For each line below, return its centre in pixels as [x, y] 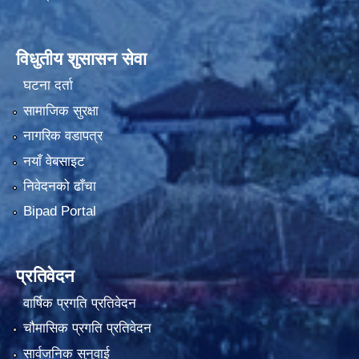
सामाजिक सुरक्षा [61, 111]
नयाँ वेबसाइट [54, 161]
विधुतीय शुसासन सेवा [81, 59]
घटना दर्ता [48, 86]
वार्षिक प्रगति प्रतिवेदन [79, 303]
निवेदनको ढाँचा [59, 186]
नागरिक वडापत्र [63, 136]
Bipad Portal [59, 212]
